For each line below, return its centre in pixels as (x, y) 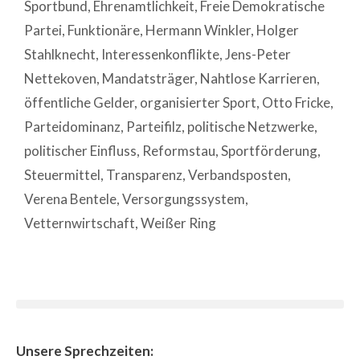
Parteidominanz (72, 126)
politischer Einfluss (80, 150)
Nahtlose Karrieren (258, 78)
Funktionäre (104, 30)
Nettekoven (60, 78)
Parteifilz (154, 126)
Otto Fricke (296, 102)
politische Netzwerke (251, 126)
